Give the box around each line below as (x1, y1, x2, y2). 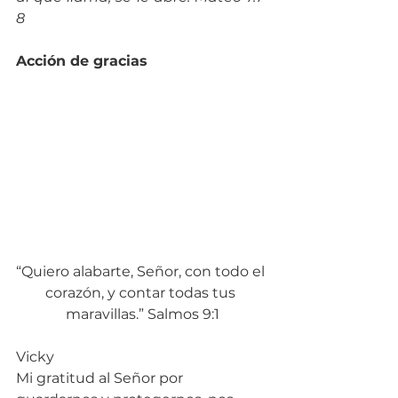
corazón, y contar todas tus (45, 283, 239, 301)
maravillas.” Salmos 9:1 (65, 305, 219, 322)
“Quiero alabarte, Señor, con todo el (16, 262, 268, 280)
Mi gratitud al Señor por (16, 369, 187, 386)
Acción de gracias (16, 52, 147, 69)
